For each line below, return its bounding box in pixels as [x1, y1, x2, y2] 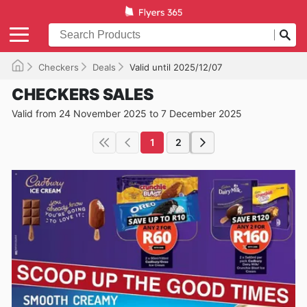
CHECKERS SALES [12, 84, 153, 104]
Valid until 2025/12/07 [130, 61, 222, 73]
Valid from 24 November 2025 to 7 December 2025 [12, 107, 242, 119]
